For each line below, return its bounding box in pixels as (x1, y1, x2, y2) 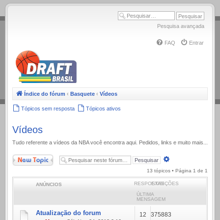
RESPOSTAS (134, 180, 165, 186)
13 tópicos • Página (147, 167, 193, 173)
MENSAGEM (137, 196, 165, 202)
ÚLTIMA (137, 191, 154, 197)
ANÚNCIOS (36, 181, 62, 187)
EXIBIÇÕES (151, 180, 179, 186)
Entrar (189, 40, 204, 46)
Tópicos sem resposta (21, 106, 75, 112)
